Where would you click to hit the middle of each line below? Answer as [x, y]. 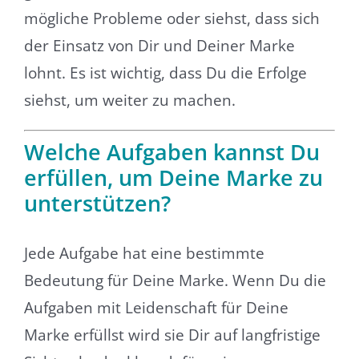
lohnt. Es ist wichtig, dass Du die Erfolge [165, 73]
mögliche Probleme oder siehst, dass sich [171, 19]
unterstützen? [97, 203]
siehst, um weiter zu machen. [129, 101]
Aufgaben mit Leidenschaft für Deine [156, 308]
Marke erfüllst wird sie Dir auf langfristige [172, 335]
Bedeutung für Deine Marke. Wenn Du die [175, 281]
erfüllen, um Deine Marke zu [173, 177]
